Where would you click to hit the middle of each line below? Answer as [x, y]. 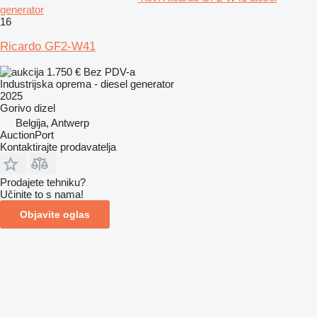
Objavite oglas [55, 214]
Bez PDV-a [109, 71]
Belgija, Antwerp [52, 122]
